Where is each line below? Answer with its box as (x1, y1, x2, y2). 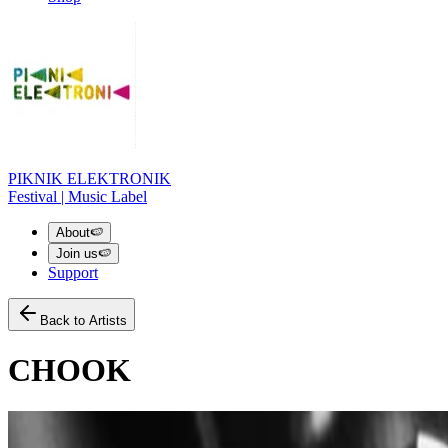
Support (48, 264, 98, 281)
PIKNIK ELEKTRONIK (8, 170, 171, 187)
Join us (56, 246, 98, 261)
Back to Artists (40, 313, 127, 328)
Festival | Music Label (8, 188, 147, 205)
